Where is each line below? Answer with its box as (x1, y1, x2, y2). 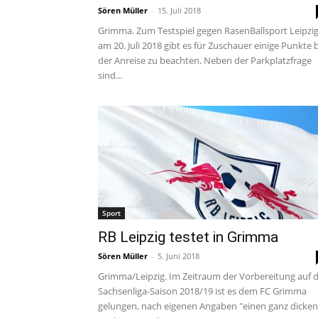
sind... (98, 69, 122, 82)
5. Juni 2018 (158, 251, 199, 261)
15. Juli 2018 (158, 5, 201, 16)
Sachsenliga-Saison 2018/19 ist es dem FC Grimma (98, 285, 307, 297)
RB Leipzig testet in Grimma (98, 229, 278, 246)
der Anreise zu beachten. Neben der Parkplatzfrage (98, 54, 312, 67)
